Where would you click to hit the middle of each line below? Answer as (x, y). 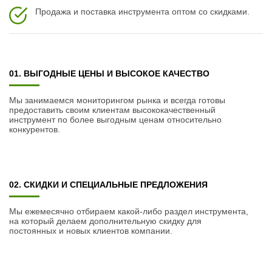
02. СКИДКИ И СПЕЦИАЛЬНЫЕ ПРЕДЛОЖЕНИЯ (108, 185)
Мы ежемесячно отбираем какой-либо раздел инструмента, (129, 211)
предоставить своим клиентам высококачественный (112, 110)
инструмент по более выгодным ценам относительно (115, 120)
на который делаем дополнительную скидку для (105, 221)
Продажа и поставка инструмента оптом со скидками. (142, 12)
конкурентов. (35, 129)
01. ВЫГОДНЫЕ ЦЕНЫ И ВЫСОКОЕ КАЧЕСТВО (109, 73)
